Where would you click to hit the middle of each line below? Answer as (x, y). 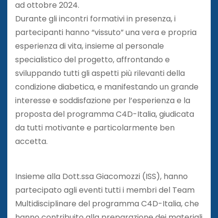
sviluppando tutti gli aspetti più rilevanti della (100, 73)
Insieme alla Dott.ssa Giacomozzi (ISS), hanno (101, 176)
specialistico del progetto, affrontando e (92, 59)
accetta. (31, 141)
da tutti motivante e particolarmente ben (95, 127)
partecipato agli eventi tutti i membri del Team (105, 190)
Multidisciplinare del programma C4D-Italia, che (107, 203)
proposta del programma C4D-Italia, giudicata (105, 114)
